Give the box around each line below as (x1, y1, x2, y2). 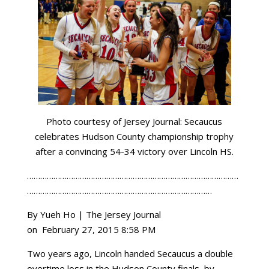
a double (195, 247, 233, 259)
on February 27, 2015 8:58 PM (26, 223, 156, 235)
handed (121, 247, 157, 259)
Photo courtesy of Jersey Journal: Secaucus (46, 115, 223, 127)
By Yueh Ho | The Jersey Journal (26, 208, 161, 220)
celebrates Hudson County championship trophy (35, 130, 234, 142)
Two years (26, 247, 74, 259)
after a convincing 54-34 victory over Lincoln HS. (35, 145, 234, 157)
